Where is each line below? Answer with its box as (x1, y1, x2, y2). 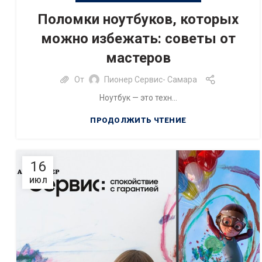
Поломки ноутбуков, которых (37, 11, 239, 27)
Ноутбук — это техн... (99, 93, 177, 102)
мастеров (105, 50, 171, 66)
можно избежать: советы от (40, 30, 236, 47)
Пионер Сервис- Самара (104, 74, 197, 84)
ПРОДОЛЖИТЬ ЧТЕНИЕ (90, 116, 187, 125)
